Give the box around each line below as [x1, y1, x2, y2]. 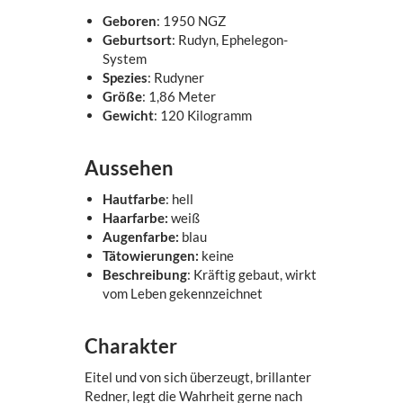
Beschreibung [103, 265, 188, 282]
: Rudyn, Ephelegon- [172, 31, 289, 48]
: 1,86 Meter [142, 87, 217, 104]
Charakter [85, 333, 178, 358]
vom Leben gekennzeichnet [103, 284, 264, 301]
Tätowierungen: [103, 246, 200, 264]
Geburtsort [103, 31, 173, 48]
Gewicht [103, 106, 155, 123]
